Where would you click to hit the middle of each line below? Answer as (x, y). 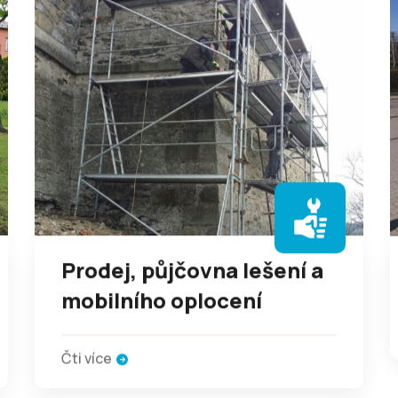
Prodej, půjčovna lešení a (192, 270)
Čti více (87, 358)
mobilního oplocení (162, 300)
